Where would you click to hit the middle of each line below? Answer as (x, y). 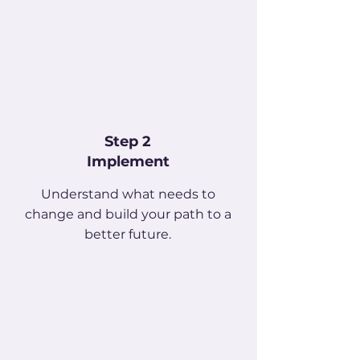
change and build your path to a (128, 214)
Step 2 (128, 141)
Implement (128, 162)
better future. (128, 234)
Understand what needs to (128, 194)
